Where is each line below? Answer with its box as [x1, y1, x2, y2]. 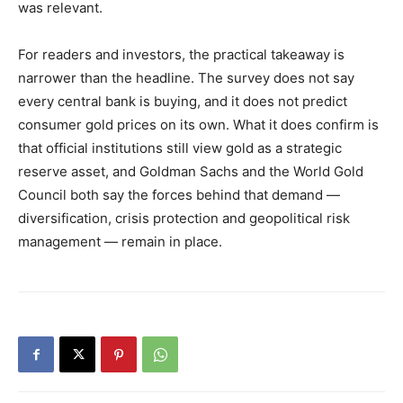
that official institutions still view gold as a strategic [18, 139, 342, 157]
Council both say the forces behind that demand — [18, 186, 340, 204]
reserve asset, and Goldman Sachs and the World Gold [18, 163, 363, 181]
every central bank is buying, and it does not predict [18, 93, 347, 111]
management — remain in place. [18, 233, 222, 251]
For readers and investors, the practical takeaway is [18, 46, 345, 64]
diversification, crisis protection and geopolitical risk [18, 210, 350, 228]
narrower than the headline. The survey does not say [18, 69, 354, 87]
